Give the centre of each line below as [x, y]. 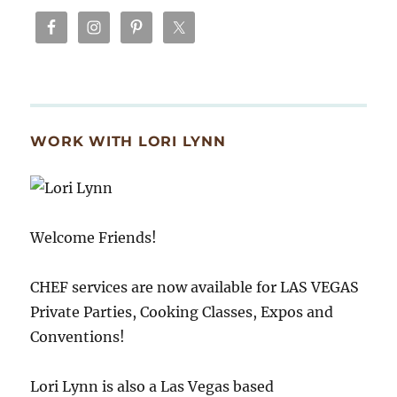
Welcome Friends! [94, 237]
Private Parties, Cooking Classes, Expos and [182, 311]
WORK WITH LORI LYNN [128, 141]
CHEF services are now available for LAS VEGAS [195, 287]
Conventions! [78, 336]
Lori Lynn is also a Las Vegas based [152, 386]
